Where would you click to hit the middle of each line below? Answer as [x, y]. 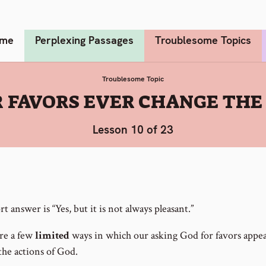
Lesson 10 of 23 [133, 130]
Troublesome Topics [203, 40]
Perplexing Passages [84, 40]
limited [52, 236]
